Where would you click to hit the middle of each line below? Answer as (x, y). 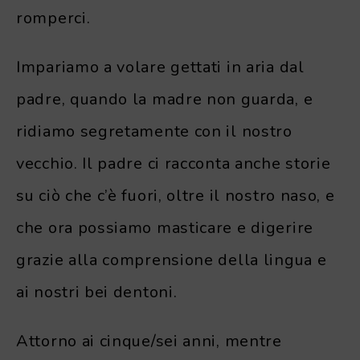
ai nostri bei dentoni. (97, 292)
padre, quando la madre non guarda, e (165, 99)
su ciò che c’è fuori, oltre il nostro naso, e (176, 195)
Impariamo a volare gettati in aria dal (160, 67)
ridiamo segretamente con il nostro (154, 131)
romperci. (53, 18)
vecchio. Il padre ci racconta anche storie (174, 163)
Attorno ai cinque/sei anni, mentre (149, 341)
